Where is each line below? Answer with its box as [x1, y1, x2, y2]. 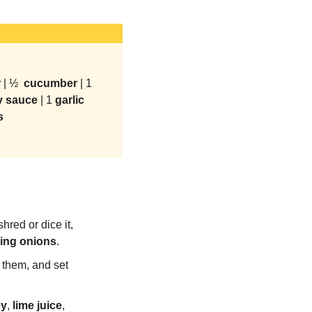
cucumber [20, 77, 80, 89]
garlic [55, 93, 84, 106]
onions [19, 235, 56, 247]
